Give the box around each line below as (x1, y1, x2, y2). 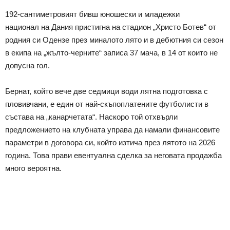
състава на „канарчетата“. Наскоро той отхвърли (5, 112, 178, 122)
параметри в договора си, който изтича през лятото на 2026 (5, 138, 215, 147)
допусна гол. (5, 61, 52, 70)
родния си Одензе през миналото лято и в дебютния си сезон (5, 35, 223, 45)
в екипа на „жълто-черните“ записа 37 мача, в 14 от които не (5, 48, 218, 57)
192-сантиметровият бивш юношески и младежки (5, 10, 180, 19)
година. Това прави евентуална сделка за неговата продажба (5, 151, 222, 160)
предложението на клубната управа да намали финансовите (5, 125, 220, 135)
